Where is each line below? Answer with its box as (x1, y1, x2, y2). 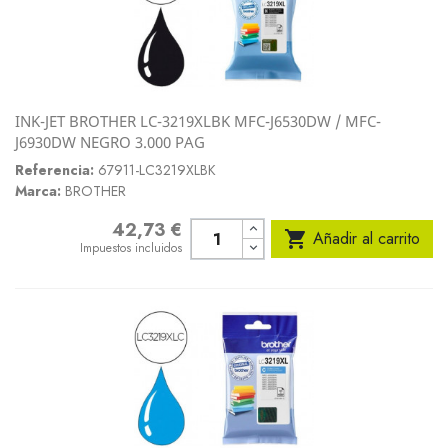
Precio (79, 220, 118, 240)
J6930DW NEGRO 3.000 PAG (15, 132, 205, 152)
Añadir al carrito (313, 227, 420, 250)
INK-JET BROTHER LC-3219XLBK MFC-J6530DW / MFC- (15, 111, 381, 131)
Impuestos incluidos (80, 239, 183, 257)
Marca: (15, 181, 61, 201)
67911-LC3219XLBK (98, 160, 216, 180)
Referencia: (15, 160, 94, 180)
